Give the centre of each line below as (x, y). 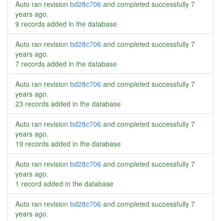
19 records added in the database (68, 144)
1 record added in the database (64, 184)
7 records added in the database (66, 64)
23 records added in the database (68, 104)
